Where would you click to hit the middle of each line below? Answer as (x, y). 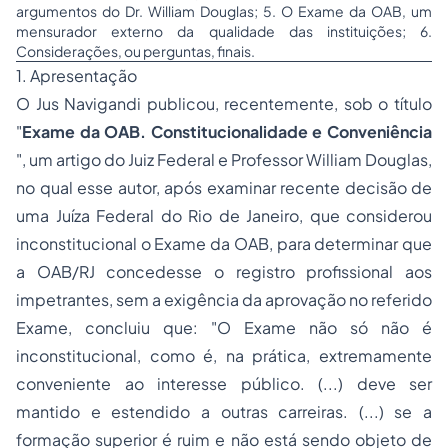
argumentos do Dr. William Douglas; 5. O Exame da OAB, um (224, 11)
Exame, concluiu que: (113, 327)
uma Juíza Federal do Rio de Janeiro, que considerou (224, 215)
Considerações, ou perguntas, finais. (135, 51)
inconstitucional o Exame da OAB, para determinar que (224, 243)
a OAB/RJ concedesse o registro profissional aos (224, 271)
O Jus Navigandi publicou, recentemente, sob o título (224, 103)
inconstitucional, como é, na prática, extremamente (224, 355)
